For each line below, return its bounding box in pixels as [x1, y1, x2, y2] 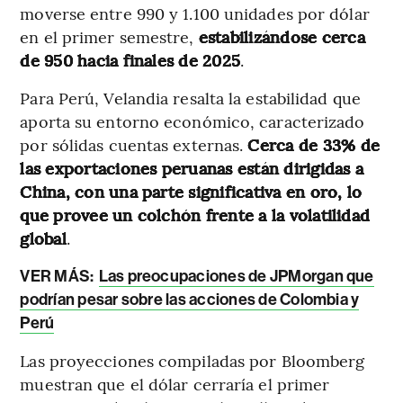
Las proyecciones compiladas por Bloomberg [20, 349, 365, 372]
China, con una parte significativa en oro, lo [20, 180, 363, 203]
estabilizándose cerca [198, 25, 365, 49]
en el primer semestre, [20, 25, 199, 49]
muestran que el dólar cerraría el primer [20, 372, 330, 396]
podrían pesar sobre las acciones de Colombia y [20, 290, 360, 310]
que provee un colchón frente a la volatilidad [20, 203, 371, 227]
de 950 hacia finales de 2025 [20, 49, 241, 72]
